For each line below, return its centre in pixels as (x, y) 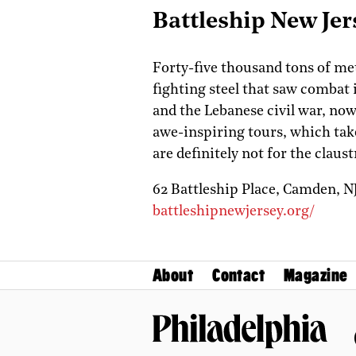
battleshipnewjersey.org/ (234, 211)
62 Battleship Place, (218, 190)
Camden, (313, 190)
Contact (239, 275)
